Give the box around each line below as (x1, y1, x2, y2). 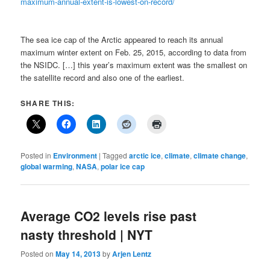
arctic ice (129, 150, 162, 162)
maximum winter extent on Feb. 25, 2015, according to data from (20, 46, 247, 58)
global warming (20, 161, 73, 172)
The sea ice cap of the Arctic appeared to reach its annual (20, 33, 224, 45)
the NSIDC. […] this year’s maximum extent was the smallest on (20, 58, 248, 71)
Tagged (102, 150, 128, 161)
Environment (53, 150, 98, 162)
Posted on (20, 248, 56, 259)
